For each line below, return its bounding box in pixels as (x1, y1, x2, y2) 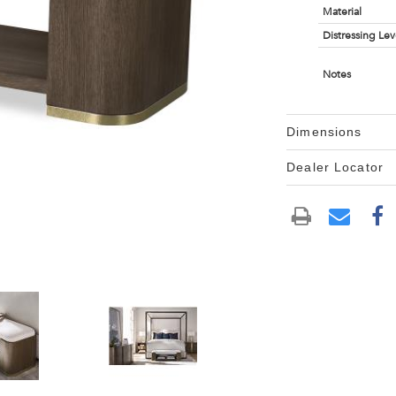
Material (322, 5, 362, 18)
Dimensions (286, 125, 362, 139)
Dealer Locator (286, 160, 384, 174)
